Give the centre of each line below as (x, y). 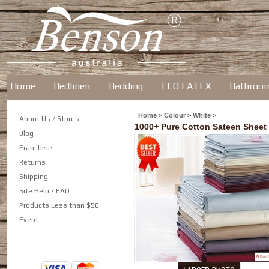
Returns (32, 162)
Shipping (34, 177)
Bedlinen (72, 86)
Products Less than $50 (59, 205)
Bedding (126, 86)
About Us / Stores (49, 119)
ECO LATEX (186, 86)
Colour (175, 115)
